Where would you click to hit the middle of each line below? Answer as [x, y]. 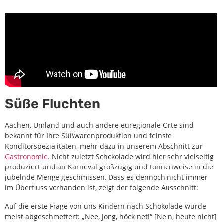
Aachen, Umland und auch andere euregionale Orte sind [99, 125]
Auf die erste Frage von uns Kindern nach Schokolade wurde [106, 206]
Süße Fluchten [53, 103]
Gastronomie [26, 156]
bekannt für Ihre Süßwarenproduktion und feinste [88, 135]
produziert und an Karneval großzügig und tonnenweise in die [109, 166]
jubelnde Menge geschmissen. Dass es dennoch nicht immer [106, 177]
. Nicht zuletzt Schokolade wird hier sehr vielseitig [131, 156]
